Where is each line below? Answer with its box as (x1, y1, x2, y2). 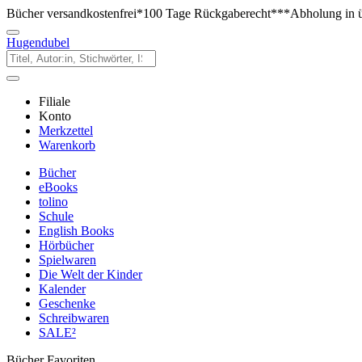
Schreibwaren (39, 311, 109, 325)
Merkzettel (39, 124, 93, 137)
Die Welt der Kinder (39, 267, 142, 281)
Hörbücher (39, 238, 94, 252)
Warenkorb (39, 138, 95, 152)
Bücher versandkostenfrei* (6, 6, 143, 20)
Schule (39, 209, 74, 223)
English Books (39, 224, 114, 238)
